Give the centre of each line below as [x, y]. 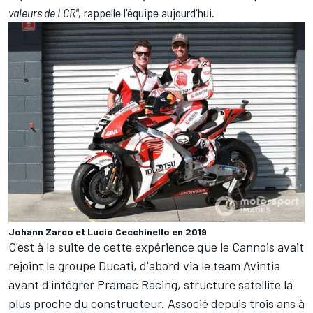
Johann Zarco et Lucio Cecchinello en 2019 [108, 232]
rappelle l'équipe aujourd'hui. [148, 12]
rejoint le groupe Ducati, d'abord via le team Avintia [144, 266]
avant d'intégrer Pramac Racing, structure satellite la [151, 285]
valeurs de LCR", [45, 12]
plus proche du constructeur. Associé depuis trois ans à [156, 304]
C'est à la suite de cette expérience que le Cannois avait [156, 247]
